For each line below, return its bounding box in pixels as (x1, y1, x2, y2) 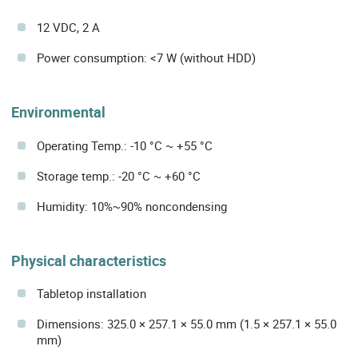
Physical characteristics (11, 250, 166, 270)
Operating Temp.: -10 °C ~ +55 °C (37, 137, 213, 153)
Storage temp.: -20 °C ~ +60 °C (37, 167, 201, 184)
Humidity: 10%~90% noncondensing (37, 197, 227, 214)
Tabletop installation (37, 284, 146, 301)
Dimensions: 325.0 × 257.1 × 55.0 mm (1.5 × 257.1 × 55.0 (37, 315, 336, 332)
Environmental (11, 102, 105, 122)
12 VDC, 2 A (37, 19, 100, 36)
